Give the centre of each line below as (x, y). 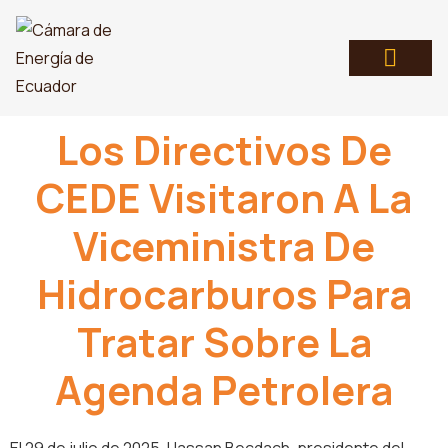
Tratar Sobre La (224, 341)
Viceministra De (224, 245)
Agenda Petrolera (224, 389)
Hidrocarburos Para (224, 293)
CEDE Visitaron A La (224, 197)
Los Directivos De (224, 149)
